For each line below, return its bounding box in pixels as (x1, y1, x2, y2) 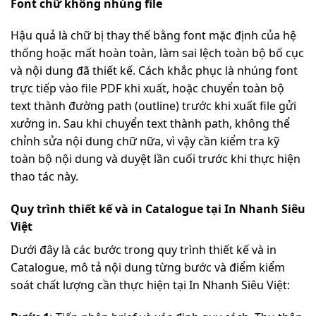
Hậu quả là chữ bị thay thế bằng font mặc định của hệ (11, 28, 296, 44)
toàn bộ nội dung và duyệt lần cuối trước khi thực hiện (11, 151, 300, 167)
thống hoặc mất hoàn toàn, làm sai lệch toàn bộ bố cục (11, 45, 304, 61)
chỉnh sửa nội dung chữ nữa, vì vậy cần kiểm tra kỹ (11, 133, 279, 150)
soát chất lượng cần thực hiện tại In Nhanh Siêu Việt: (11, 277, 290, 293)
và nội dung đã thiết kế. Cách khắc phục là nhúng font (11, 63, 298, 79)
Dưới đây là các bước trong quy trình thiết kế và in (11, 242, 276, 258)
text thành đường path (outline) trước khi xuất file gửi (11, 98, 296, 114)
